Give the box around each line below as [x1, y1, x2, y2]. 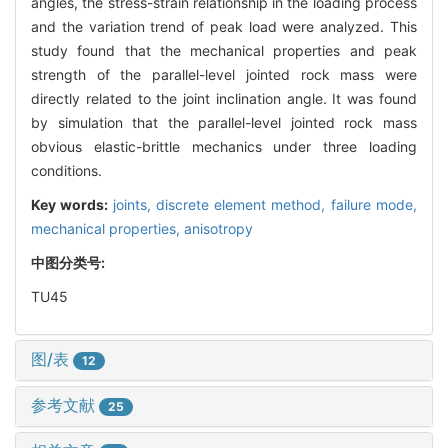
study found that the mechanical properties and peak [31, 41, 417, 59]
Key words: [31, 195, 113, 213]
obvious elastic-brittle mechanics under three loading [31, 137, 417, 155]
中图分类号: [31, 253, 108, 271]
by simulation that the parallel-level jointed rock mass [31, 113, 417, 131]
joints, [112, 195, 156, 213]
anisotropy [184, 219, 253, 237]
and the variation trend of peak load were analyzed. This [31, 17, 417, 35]
